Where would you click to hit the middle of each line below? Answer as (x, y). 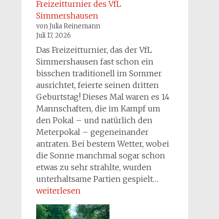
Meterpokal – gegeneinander (92, 132)
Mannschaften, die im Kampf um (98, 109)
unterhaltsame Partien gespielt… (98, 179)
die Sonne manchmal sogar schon (100, 156)
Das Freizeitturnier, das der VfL (94, 50)
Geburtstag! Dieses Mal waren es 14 (103, 97)
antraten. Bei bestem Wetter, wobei (102, 144)
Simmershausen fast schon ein (95, 62)
